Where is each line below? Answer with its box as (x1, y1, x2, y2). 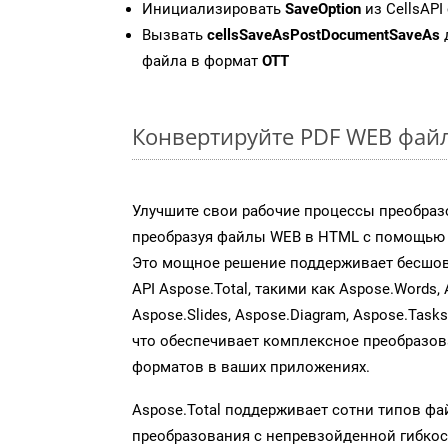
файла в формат (142, 51, 262, 70)
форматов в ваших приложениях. (132, 357, 370, 376)
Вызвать (142, 25, 207, 44)
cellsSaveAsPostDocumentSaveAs (207, 25, 440, 44)
